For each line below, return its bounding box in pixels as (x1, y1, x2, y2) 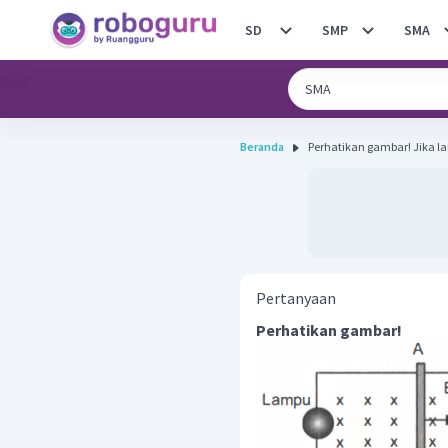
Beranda (240, 139, 284, 154)
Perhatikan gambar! (256, 320, 402, 340)
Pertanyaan (256, 288, 336, 308)
